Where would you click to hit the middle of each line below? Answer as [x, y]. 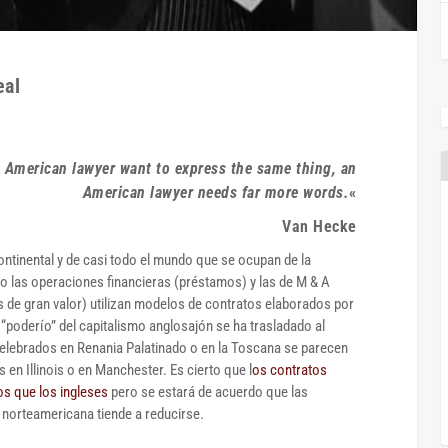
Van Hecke [319, 226]
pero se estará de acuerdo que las [209, 391]
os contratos [289, 369]
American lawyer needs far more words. [216, 192]
